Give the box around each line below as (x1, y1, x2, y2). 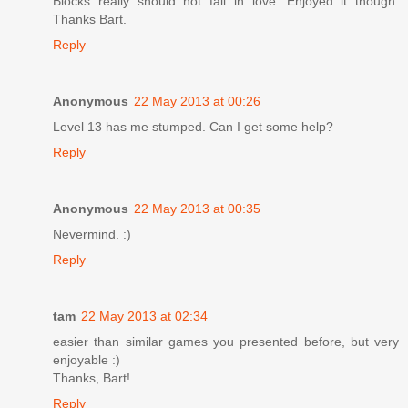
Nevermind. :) (53, 226, 131, 241)
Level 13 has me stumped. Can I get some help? (53, 118, 333, 134)
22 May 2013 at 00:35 (134, 200, 260, 216)
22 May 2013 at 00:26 (134, 93, 260, 108)
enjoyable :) (53, 352, 120, 367)
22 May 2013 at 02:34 (81, 308, 208, 323)
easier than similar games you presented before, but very (53, 333, 399, 349)
